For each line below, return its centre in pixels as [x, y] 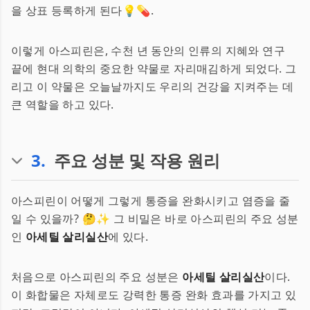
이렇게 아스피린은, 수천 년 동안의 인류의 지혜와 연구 [148, 51]
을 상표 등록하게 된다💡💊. [82, 10]
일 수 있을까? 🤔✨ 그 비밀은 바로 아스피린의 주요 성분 [155, 219]
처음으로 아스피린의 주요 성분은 [97, 277]
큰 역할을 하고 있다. [63, 104]
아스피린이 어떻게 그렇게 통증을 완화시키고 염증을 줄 [151, 201]
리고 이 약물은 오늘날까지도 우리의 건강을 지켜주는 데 [152, 86]
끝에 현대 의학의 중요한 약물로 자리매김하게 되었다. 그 [154, 69]
